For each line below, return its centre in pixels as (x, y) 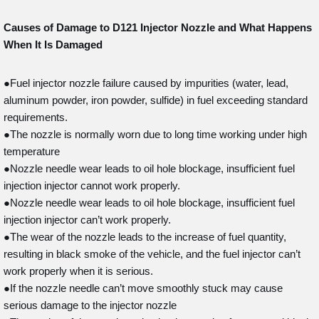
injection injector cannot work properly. (92, 185)
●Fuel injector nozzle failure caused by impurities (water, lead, (146, 83)
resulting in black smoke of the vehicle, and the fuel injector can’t (152, 254)
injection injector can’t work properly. (87, 220)
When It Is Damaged (53, 45)
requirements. (36, 117)
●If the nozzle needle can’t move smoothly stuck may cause (143, 288)
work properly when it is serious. (78, 271)
